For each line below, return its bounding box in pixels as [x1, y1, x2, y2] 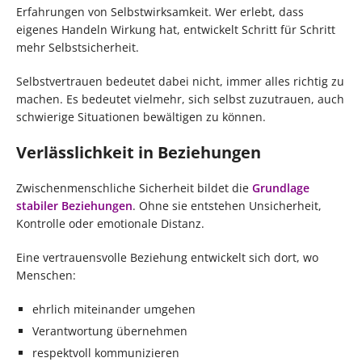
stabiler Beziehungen [16, 198, 133, 214]
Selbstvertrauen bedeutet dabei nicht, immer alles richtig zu [16, 74, 344, 90]
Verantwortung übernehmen [32, 323, 187, 339]
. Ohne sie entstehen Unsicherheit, [133, 198, 322, 214]
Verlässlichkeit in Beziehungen [16, 141, 261, 164]
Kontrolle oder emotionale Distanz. [16, 216, 204, 232]
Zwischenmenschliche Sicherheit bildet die [16, 180, 252, 196]
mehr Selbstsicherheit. [16, 40, 139, 56]
